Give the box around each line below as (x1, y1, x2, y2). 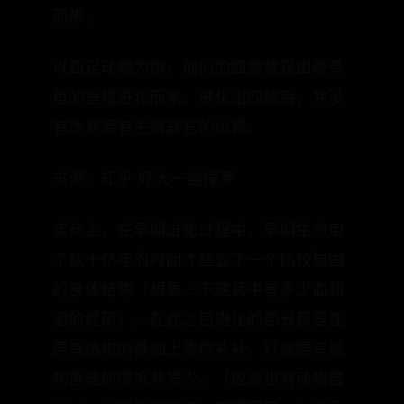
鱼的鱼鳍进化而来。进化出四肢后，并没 (52, 87, 344, 106)
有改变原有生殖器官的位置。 (52, 117, 263, 136)
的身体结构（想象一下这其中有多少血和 (52, 280, 344, 298)
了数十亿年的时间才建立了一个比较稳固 (52, 250, 344, 269)
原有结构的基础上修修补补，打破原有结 (52, 339, 344, 358)
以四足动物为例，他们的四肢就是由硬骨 (52, 58, 344, 77)
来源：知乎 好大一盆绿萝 (52, 169, 235, 188)
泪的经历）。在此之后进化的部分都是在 (52, 309, 344, 328)
